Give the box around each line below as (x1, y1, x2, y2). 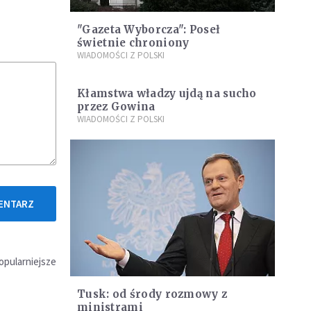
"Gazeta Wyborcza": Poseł (77, 23, 221, 37)
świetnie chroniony (77, 36, 190, 50)
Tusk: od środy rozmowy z (77, 287, 228, 301)
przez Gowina (77, 100, 155, 114)
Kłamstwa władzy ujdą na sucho (77, 87, 257, 101)
